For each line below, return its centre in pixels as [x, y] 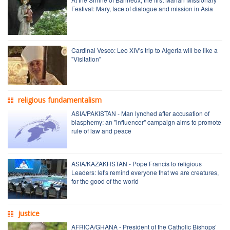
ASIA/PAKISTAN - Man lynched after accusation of [140, 113]
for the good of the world [105, 181]
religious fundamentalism [60, 100]
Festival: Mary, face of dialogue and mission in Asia [142, 8]
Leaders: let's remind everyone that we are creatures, [145, 172]
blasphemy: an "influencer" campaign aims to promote [146, 122]
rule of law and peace [101, 130]
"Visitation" [86, 59]
